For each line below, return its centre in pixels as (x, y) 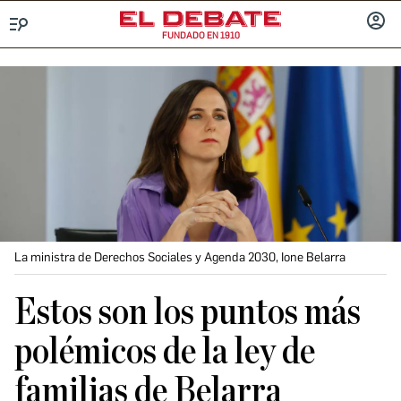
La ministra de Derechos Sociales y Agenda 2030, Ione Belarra (180, 257)
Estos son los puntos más (188, 312)
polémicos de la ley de (165, 352)
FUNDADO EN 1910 (200, 35)
